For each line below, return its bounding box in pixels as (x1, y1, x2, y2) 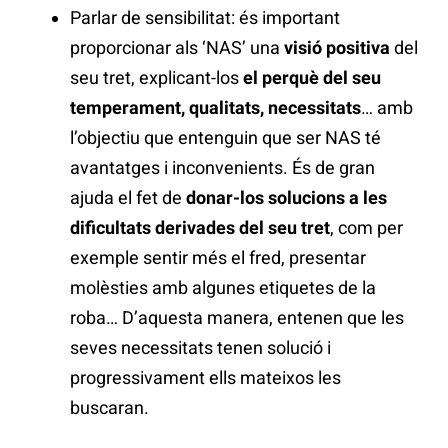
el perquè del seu (243, 67, 381, 89)
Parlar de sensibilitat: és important (70, 7, 340, 29)
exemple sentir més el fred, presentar (70, 247, 366, 269)
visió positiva (284, 37, 390, 59)
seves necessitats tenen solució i (70, 337, 331, 359)
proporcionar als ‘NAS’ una (70, 37, 284, 59)
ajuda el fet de (70, 187, 186, 209)
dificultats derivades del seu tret (70, 217, 330, 239)
